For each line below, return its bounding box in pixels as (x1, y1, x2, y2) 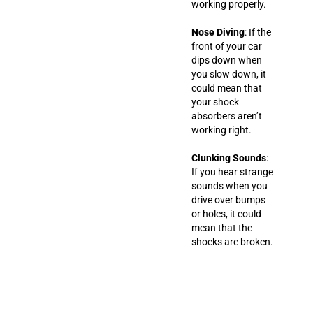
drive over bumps (191, 194, 265, 205)
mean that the (191, 221, 252, 233)
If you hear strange (191, 166, 273, 177)
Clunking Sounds (191, 152, 266, 163)
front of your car (191, 40, 262, 52)
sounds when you (191, 180, 268, 191)
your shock (191, 96, 239, 108)
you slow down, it (191, 68, 266, 80)
